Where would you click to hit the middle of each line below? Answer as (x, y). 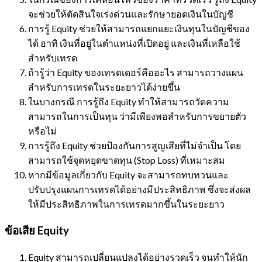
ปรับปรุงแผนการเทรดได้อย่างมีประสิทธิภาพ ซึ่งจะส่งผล (139, 189)
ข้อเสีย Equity (37, 231)
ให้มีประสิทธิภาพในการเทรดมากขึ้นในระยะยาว (126, 204)
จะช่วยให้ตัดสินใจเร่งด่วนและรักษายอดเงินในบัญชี (131, 13)
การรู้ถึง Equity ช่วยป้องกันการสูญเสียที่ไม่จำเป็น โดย (135, 145)
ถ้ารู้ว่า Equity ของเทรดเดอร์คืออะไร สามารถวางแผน (136, 72)
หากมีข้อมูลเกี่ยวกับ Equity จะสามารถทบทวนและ (128, 174)
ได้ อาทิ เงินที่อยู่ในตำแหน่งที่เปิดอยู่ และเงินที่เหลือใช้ (134, 43)
